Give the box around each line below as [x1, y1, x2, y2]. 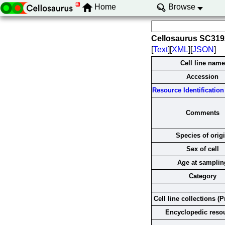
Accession [186, 73, 218, 80]
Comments [185, 109, 219, 117]
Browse [168, 3, 195, 12]
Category [188, 172, 216, 180]
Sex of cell [186, 145, 219, 153]
